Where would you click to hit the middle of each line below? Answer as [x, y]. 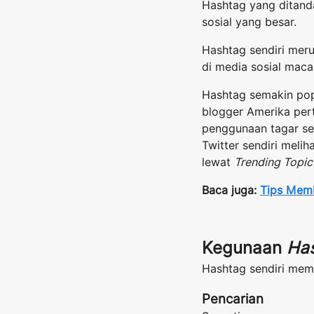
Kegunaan [244, 248]
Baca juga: [231, 191]
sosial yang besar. [249, 22]
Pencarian [233, 299]
